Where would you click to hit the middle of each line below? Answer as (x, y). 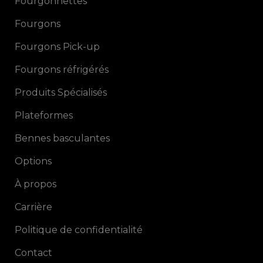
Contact (33, 253)
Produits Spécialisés (61, 92)
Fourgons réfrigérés (62, 70)
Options (33, 161)
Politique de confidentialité (79, 230)
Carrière (33, 207)
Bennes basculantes (62, 138)
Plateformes (44, 115)
